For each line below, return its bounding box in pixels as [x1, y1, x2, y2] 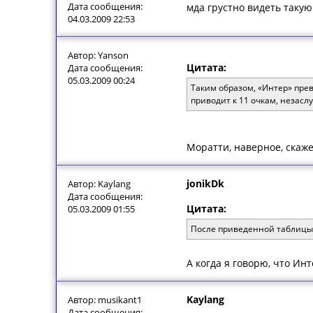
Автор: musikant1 [68, 293, 142, 306]
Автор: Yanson [68, 49, 129, 61]
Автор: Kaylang [68, 177, 131, 190]
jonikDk [187, 177, 224, 190]
